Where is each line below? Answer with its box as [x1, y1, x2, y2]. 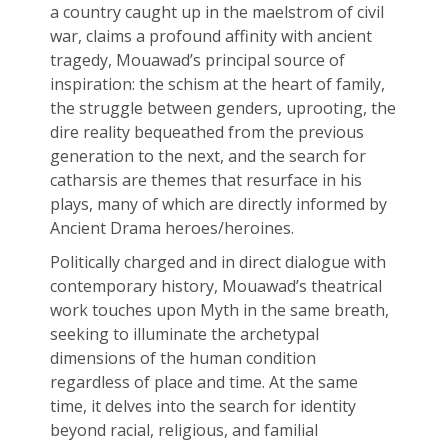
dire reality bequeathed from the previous [49, 121, 364, 144]
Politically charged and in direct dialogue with [49, 251, 386, 274]
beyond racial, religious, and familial [49, 419, 318, 442]
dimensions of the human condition [49, 347, 316, 370]
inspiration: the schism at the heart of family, [49, 73, 385, 96]
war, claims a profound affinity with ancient [49, 25, 372, 48]
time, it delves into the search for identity [49, 395, 356, 418]
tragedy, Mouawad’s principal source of [49, 49, 345, 72]
